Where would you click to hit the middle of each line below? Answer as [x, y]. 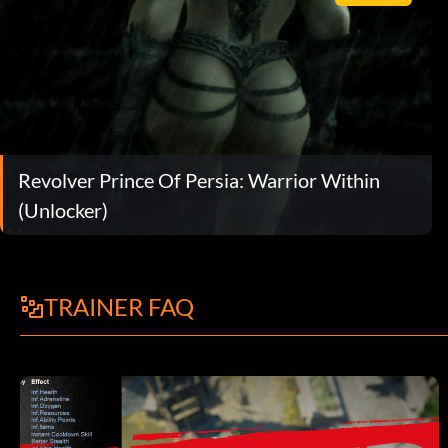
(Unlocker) [63, 209]
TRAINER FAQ [119, 306]
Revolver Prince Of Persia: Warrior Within [199, 179]
